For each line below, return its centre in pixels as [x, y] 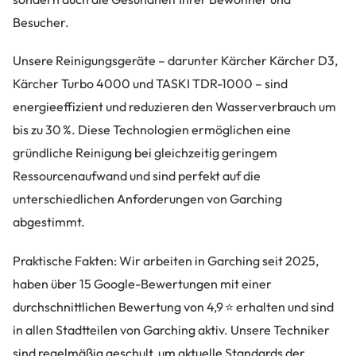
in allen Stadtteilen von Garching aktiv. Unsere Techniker [171, 329]
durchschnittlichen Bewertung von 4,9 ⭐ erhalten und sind [173, 306]
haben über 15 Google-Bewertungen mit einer [142, 283]
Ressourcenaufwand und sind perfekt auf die [137, 176]
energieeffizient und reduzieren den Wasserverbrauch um [174, 107]
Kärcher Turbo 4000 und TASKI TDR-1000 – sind [150, 84]
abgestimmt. [49, 222]
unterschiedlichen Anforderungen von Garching [147, 199]
